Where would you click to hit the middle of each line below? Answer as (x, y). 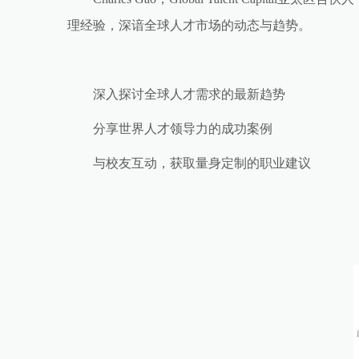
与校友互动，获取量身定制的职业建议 (202, 163)
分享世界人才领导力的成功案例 (183, 129)
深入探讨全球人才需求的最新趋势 (189, 94)
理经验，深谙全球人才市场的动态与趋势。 (189, 25)
